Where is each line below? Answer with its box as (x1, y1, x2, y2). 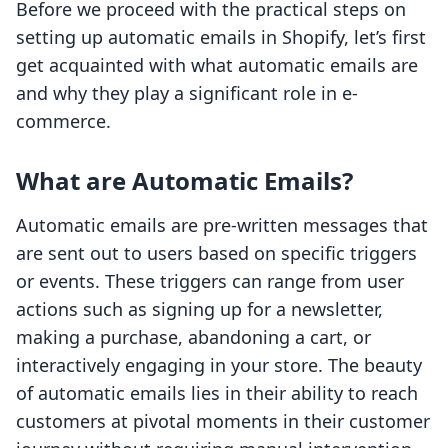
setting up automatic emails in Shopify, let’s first (16, 25, 426, 50)
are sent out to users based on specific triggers (16, 241, 417, 266)
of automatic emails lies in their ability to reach (16, 381, 418, 406)
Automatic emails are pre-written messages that (16, 213, 428, 238)
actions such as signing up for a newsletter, (16, 297, 383, 322)
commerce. (16, 109, 111, 134)
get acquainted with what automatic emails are (16, 53, 418, 78)
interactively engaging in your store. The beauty (16, 353, 422, 378)
